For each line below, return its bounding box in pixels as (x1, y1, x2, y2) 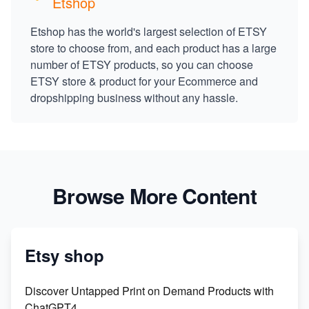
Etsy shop (25, 243, 104, 268)
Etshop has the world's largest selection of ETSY (30, 23, 267, 40)
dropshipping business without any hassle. (30, 90, 238, 106)
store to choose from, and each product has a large (30, 40, 277, 57)
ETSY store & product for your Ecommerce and (30, 73, 258, 90)
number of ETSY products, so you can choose (30, 57, 253, 73)
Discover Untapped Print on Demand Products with (25, 283, 274, 299)
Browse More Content (52, 181, 257, 211)
